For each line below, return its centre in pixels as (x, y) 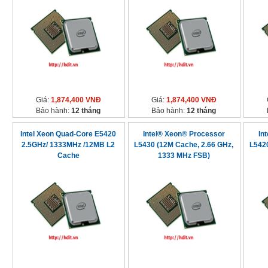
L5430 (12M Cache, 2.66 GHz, (184, 145)
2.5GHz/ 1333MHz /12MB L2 (68, 145)
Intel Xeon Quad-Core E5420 (68, 134)
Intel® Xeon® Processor (184, 134)
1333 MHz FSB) (184, 156)
